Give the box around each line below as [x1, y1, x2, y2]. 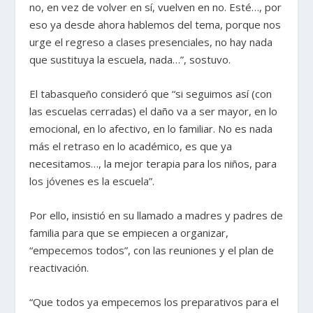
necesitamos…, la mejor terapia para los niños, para [29, 156, 277, 171]
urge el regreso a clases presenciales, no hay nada [29, 35, 273, 50]
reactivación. [29, 261, 89, 275]
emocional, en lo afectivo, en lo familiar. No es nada [29, 122, 273, 136]
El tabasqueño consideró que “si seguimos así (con [29, 87, 272, 101]
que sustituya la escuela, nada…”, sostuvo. [29, 52, 231, 67]
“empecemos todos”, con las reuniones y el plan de [29, 243, 275, 258]
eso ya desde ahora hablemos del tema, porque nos [29, 17, 282, 32]
